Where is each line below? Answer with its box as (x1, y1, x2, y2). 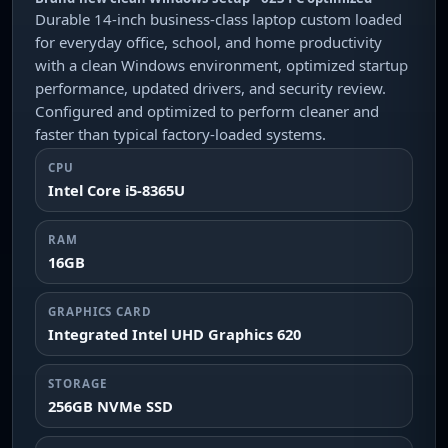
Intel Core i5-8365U (48, 180, 185, 200)
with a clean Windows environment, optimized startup (35, 55, 408, 75)
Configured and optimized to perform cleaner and (35, 101, 379, 121)
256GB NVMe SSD (48, 396, 173, 416)
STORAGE (48, 376, 107, 391)
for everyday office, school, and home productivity (35, 32, 382, 52)
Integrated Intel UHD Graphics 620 (48, 324, 301, 344)
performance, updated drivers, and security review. (35, 78, 386, 98)
